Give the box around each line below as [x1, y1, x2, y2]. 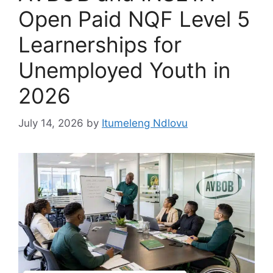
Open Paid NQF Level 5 [18, 6, 250, 32]
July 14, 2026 [18, 116, 83, 129]
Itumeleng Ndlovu [102, 116, 188, 129]
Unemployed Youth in [18, 57, 230, 83]
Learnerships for [18, 32, 182, 58]
